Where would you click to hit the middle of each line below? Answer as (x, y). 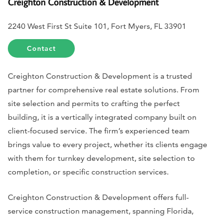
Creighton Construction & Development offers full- (98, 197)
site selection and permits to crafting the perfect (94, 103)
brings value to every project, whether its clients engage (108, 144)
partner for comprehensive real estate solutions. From (104, 89)
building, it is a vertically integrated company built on (102, 117)
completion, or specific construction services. (88, 172)
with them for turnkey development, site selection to (101, 158)
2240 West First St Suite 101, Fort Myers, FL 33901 (97, 26)
